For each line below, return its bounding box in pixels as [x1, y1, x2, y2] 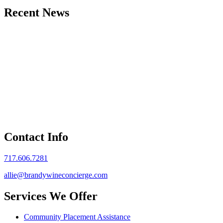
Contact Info [4, 130, 68, 143]
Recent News [4, 5, 69, 19]
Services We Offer [4, 189, 98, 203]
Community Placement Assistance [24, 213, 130, 222]
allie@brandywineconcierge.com [4, 170, 108, 179]
